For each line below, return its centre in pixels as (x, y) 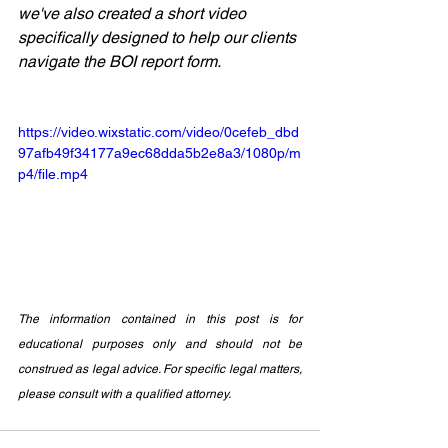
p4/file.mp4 (53, 174)
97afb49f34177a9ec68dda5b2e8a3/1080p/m (159, 153)
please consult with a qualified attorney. (124, 394)
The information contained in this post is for (160, 319)
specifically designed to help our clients (159, 38)
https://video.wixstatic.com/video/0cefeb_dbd (158, 132)
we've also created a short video (134, 14)
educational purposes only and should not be (160, 344)
